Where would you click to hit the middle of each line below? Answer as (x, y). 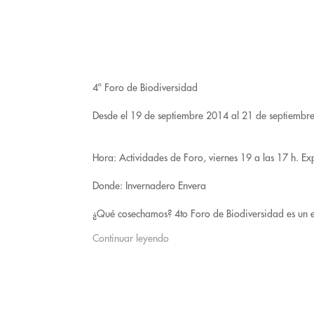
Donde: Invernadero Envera (149, 186)
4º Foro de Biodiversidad (145, 88)
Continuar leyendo (131, 238)
